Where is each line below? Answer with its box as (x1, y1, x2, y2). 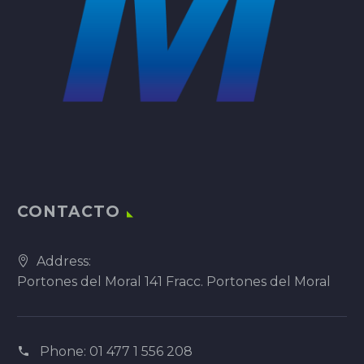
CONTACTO (17, 202, 120, 222)
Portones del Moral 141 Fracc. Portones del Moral (17, 274, 331, 290)
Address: (37, 253, 91, 270)
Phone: (40, 344, 89, 360)
